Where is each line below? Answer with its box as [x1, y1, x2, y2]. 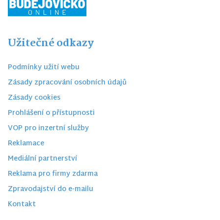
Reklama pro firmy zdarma [8, 167, 98, 180]
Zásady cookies [8, 91, 60, 104]
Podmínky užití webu [8, 61, 80, 74]
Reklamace [8, 137, 44, 150]
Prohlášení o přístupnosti [8, 107, 95, 119]
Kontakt [8, 198, 36, 211]
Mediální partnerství [8, 152, 77, 165]
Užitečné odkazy [8, 34, 94, 52]
